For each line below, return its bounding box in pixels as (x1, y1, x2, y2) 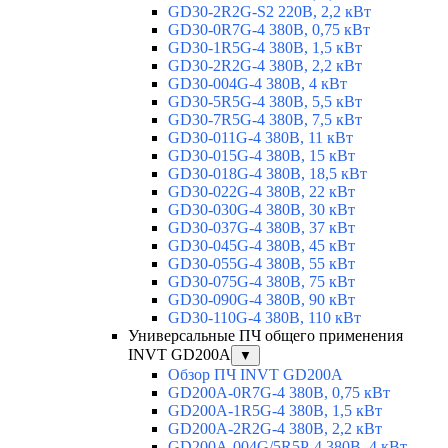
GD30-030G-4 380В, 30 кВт (168, 201, 355, 219)
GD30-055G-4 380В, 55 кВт (168, 255, 355, 273)
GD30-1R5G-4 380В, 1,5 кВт (168, 39, 362, 57)
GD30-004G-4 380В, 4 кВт (168, 75, 347, 93)
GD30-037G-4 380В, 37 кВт (168, 219, 355, 237)
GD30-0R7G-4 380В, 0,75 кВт (168, 21, 370, 39)
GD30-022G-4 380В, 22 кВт (168, 183, 355, 201)
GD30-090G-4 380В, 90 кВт (168, 291, 355, 309)
